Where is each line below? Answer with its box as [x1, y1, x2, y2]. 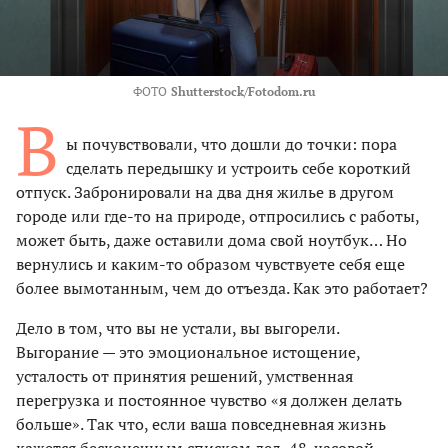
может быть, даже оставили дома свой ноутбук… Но [16, 229, 407, 252]
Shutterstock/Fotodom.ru [171, 84, 315, 100]
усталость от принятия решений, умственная [16, 365, 353, 388]
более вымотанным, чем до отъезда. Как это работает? [16, 277, 428, 300]
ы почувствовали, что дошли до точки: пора [66, 133, 397, 156]
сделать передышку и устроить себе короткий [66, 157, 411, 180]
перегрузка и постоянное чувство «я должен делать [16, 389, 402, 412]
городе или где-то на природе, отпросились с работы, [16, 205, 419, 228]
